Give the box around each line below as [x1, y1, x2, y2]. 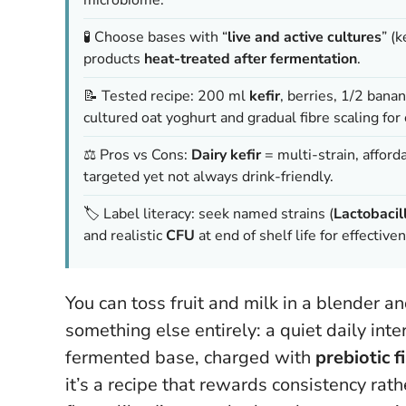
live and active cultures [227, 26, 382, 47]
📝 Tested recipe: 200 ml [83, 85, 249, 106]
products [83, 48, 144, 69]
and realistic [83, 225, 166, 246]
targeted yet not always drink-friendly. [83, 166, 333, 187]
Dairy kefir [191, 144, 261, 165]
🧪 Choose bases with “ [83, 26, 227, 47]
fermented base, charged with [65, 344, 315, 370]
